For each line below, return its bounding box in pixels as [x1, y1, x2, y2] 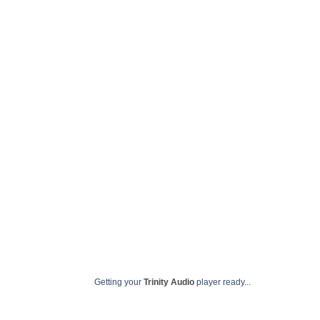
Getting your [94, 277, 144, 287]
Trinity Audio [144, 277, 194, 287]
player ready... [194, 277, 251, 287]
